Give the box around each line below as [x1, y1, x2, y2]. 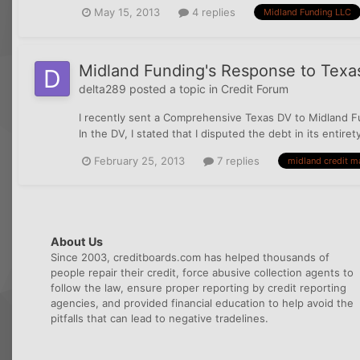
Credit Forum [221, 81, 288, 96]
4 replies [189, 5, 235, 18]
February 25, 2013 [94, 153, 185, 167]
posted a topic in [126, 81, 221, 96]
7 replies [214, 153, 260, 167]
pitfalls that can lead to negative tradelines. [51, 312, 268, 325]
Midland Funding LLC [264, 6, 351, 18]
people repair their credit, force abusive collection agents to [51, 266, 354, 280]
